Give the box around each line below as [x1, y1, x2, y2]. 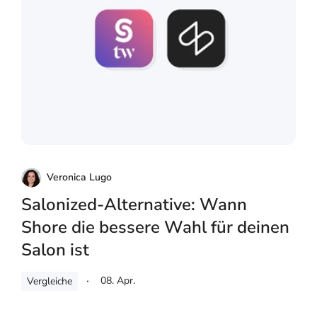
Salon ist [21, 238, 89, 261]
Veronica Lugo [47, 170, 112, 184]
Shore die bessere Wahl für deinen [21, 215, 289, 238]
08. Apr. [100, 273, 135, 287]
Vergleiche [27, 274, 72, 288]
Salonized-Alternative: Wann [21, 192, 247, 216]
